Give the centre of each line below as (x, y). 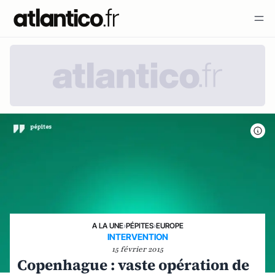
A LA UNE (107, 225)
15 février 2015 (137, 249)
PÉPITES (139, 225)
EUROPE (169, 225)
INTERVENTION (137, 236)
